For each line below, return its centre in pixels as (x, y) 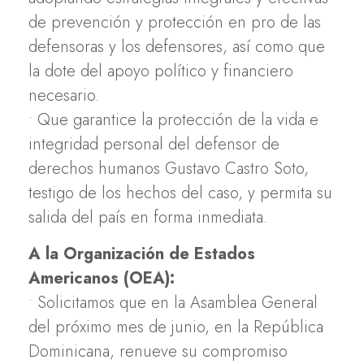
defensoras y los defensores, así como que (177, 46)
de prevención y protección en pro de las (175, 22)
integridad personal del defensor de (154, 144)
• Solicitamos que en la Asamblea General (173, 302)
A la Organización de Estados (142, 253)
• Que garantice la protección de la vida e (173, 119)
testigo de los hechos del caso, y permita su (180, 193)
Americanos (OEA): (102, 278)
